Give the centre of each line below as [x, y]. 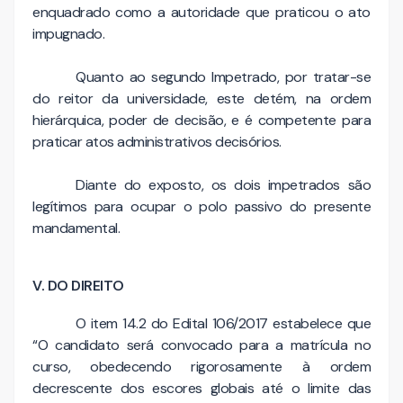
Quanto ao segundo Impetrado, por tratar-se [223, 76]
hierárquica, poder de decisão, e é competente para [201, 120]
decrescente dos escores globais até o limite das [201, 389]
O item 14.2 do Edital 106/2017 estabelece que [223, 324]
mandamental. [78, 228]
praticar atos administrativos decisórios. [157, 141]
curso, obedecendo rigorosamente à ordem [201, 367]
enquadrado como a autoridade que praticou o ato [201, 12]
